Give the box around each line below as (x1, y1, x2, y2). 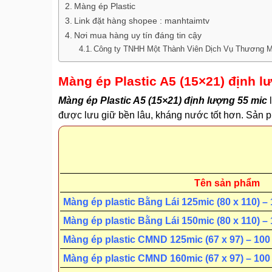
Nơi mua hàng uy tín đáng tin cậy (73, 30, 202, 41)
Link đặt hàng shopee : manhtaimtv (73, 16, 209, 26)
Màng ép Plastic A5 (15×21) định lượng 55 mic (58, 95, 267, 106)
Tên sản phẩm (194, 178, 260, 189)
